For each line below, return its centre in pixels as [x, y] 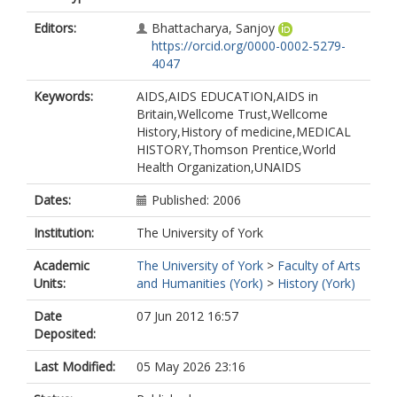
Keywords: [63, 96]
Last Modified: [74, 366]
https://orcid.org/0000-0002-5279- [249, 46]
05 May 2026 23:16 [191, 366]
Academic [62, 265]
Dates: [52, 200]
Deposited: [65, 334]
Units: [50, 283]
